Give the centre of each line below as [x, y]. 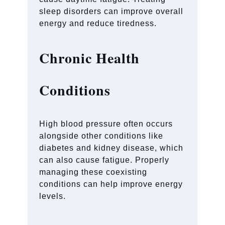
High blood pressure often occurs [106, 124]
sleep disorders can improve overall [111, 11]
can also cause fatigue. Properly [104, 160]
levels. [53, 196]
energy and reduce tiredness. [98, 23]
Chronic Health [90, 58]
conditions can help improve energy [111, 184]
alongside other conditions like [101, 136]
